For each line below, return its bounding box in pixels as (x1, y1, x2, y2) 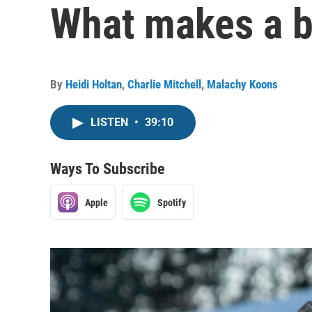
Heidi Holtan (65, 77, 122, 91)
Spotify (157, 196, 186, 208)
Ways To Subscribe (50, 160, 165, 178)
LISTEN (91, 116, 131, 129)
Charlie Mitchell (127, 77, 201, 91)
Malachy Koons (207, 77, 278, 91)
